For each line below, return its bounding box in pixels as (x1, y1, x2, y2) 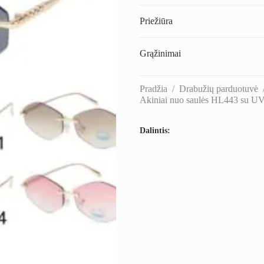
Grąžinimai (140, 48, 181, 58)
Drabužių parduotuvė (179, 83, 259, 94)
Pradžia (140, 83, 168, 94)
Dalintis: (140, 126, 171, 136)
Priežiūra (140, 15, 173, 26)
